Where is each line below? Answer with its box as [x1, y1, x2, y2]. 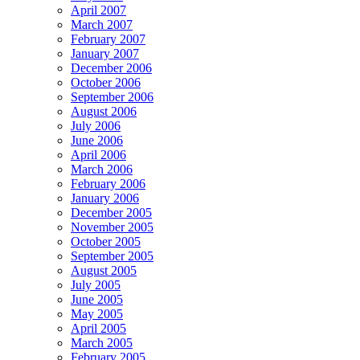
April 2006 [71, 147, 126, 162]
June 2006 [71, 133, 123, 147]
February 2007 [71, 31, 145, 46]
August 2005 [71, 263, 137, 277]
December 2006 [71, 60, 152, 75]
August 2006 [71, 104, 137, 118]
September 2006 [71, 89, 153, 104]
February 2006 [71, 176, 145, 190]
